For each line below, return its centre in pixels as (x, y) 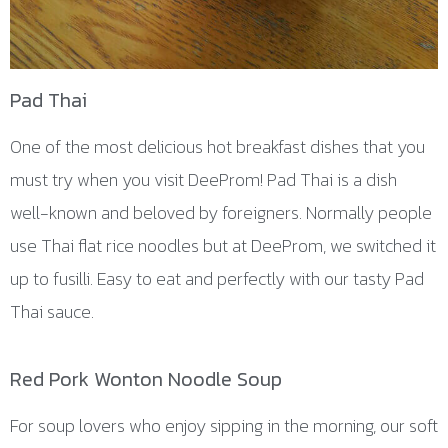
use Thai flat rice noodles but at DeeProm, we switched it (223, 245)
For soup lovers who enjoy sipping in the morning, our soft (224, 426)
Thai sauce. (52, 311)
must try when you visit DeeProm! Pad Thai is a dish (203, 179)
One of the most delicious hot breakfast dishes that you (217, 146)
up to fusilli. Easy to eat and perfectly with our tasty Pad (217, 278)
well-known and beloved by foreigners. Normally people (221, 212)
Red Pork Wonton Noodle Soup (146, 379)
